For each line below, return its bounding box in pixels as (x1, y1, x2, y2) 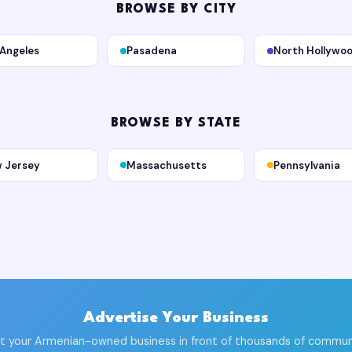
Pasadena (126, 44, 178, 58)
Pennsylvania (273, 158, 340, 172)
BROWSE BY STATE (111, 117, 241, 130)
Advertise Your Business (83, 310, 269, 327)
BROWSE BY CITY (115, 2, 236, 16)
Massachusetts (126, 158, 207, 172)
